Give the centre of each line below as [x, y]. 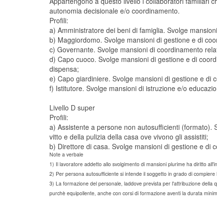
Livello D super [72, 108]
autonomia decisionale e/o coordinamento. [115, 11]
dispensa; [64, 69]
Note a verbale [66, 154]
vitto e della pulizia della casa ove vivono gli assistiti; [129, 137]
